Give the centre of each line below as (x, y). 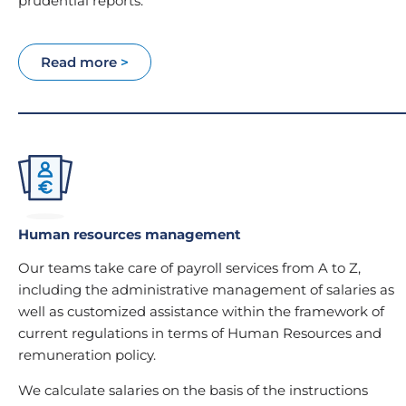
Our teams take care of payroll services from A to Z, (189, 268)
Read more (81, 62)
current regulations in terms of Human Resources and (200, 333)
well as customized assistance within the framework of (201, 312)
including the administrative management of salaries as (206, 290)
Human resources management (130, 235)
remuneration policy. (87, 355)
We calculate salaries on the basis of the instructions (193, 390)
